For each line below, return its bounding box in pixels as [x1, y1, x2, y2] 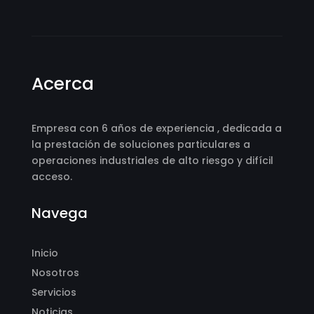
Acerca [31, 71, 94, 96]
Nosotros [31, 265, 79, 280]
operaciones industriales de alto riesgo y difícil [31, 153, 273, 168]
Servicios [31, 285, 76, 299]
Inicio [31, 245, 58, 260]
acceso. [31, 169, 72, 184]
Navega [31, 203, 88, 223]
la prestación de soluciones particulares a [31, 137, 250, 151]
